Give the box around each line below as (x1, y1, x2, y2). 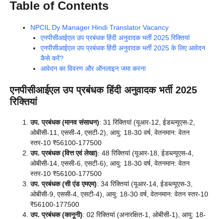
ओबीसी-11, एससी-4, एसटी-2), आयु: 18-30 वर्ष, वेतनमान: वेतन (30, 128, 190, 136)
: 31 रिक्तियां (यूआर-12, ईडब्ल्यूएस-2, (99, 118, 195, 126)
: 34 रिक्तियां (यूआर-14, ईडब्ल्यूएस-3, (97, 179, 193, 188)
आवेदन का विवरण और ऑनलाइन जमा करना (41, 64, 148, 72)
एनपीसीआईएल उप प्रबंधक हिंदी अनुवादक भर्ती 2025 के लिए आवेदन (41, 44, 205, 52)
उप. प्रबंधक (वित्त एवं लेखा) (30, 149, 98, 157)
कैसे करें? (41, 54, 64, 62)
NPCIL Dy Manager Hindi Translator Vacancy (30, 23, 169, 31)
